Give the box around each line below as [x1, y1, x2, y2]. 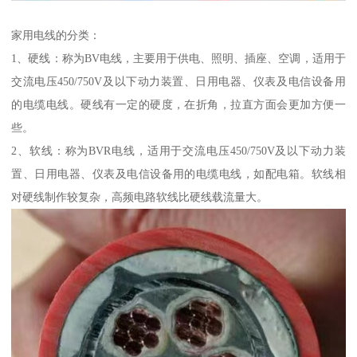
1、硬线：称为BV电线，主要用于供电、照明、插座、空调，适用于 [11, 52, 346, 65]
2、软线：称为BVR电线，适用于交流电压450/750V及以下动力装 [11, 144, 346, 158]
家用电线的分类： [11, 29, 101, 42]
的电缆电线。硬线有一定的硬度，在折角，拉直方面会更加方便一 [11, 98, 346, 112]
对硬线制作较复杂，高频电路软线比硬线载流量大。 [11, 190, 269, 204]
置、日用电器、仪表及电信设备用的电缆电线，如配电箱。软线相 [11, 167, 346, 181]
